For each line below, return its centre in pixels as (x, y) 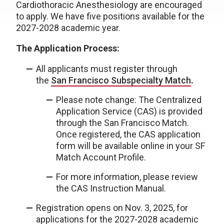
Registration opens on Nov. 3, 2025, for (112, 208)
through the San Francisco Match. (122, 123)
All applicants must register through (107, 69)
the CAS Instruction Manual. (111, 188)
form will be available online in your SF (130, 146)
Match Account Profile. (101, 157)
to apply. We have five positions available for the (110, 16)
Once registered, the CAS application (128, 134)
